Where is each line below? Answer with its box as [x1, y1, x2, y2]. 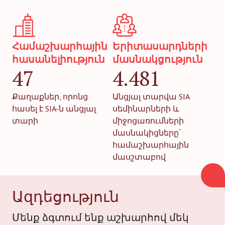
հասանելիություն [12, 53, 105, 66]
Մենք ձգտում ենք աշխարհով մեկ [12, 211, 189, 224]
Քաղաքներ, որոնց [12, 91, 88, 101]
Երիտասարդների [113, 40, 207, 53]
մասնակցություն [113, 53, 203, 66]
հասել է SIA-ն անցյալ [12, 103, 96, 114]
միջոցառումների [113, 116, 184, 126]
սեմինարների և [113, 103, 179, 114]
